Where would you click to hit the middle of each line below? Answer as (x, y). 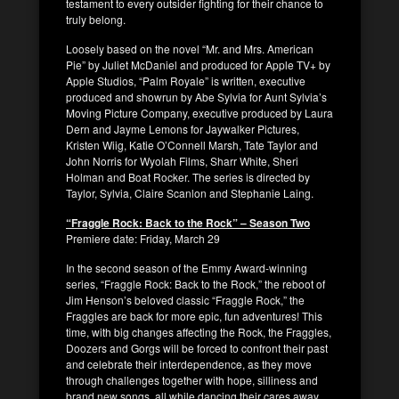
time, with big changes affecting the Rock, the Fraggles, (199, 331)
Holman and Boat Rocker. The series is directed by (188, 176)
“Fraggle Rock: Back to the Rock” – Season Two (188, 222)
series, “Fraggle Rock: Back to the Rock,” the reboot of (195, 283)
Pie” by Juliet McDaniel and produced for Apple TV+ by (198, 64)
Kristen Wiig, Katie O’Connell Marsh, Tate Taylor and (192, 144)
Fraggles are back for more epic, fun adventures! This (194, 315)
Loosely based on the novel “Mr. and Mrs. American (190, 48)
